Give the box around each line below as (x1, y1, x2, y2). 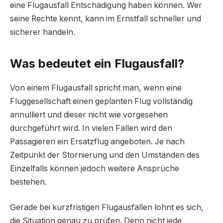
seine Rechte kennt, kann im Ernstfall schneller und (10, 13, 201, 23)
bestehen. (10, 177, 47, 187)
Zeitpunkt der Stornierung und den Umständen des (10, 150, 200, 160)
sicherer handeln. (10, 27, 75, 37)
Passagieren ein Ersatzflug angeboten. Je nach (10, 136, 185, 146)
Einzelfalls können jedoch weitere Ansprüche (10, 163, 179, 173)
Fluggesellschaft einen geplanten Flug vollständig (10, 96, 193, 106)
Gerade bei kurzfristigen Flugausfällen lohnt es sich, (10, 203, 204, 213)
